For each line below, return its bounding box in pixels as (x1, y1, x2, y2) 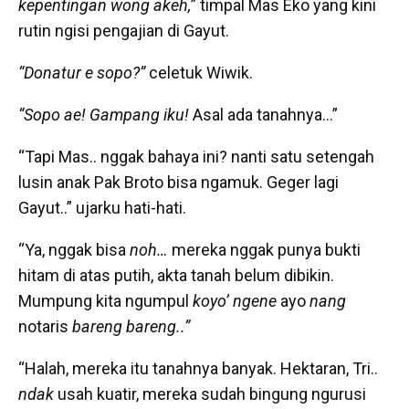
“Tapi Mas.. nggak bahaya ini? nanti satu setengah (18, 147, 374, 167)
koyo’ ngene (193, 291, 277, 311)
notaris (18, 317, 72, 337)
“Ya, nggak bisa (18, 240, 130, 260)
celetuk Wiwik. (145, 63, 253, 83)
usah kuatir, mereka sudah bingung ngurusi (54, 384, 366, 404)
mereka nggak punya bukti (168, 240, 361, 260)
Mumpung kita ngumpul (18, 291, 193, 311)
